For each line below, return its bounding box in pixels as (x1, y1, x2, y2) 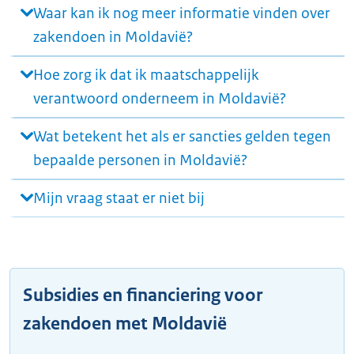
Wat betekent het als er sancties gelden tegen (33, 127, 331, 146)
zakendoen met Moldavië (23, 312, 227, 335)
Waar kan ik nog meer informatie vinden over (33, 4, 330, 23)
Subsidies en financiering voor (23, 284, 262, 307)
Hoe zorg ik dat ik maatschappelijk (33, 66, 259, 85)
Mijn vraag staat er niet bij (33, 189, 205, 208)
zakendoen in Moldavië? (33, 28, 193, 47)
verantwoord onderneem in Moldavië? (33, 89, 286, 108)
